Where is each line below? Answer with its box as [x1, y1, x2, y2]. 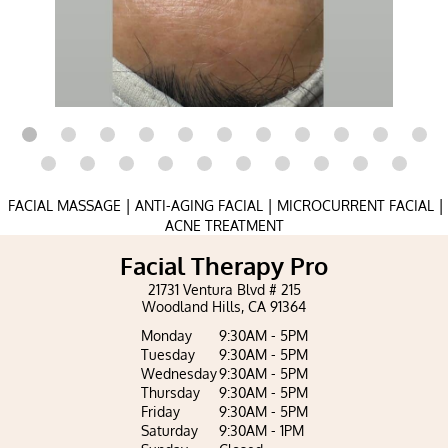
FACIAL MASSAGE [8, 197, 121, 214]
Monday [140, 327, 192, 344]
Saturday [140, 422, 198, 439]
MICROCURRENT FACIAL [277, 197, 434, 214]
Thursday [140, 384, 200, 401]
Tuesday [140, 346, 195, 363]
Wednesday [140, 365, 217, 382]
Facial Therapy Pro [120, 250, 328, 281]
